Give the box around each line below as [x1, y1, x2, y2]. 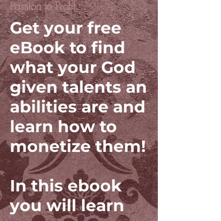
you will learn [10, 195, 124, 215]
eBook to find [10, 37, 125, 57]
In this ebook [10, 176, 122, 195]
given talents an [10, 77, 147, 97]
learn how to [10, 116, 117, 136]
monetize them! [10, 136, 146, 156]
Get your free [10, 18, 121, 37]
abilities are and [10, 97, 146, 116]
